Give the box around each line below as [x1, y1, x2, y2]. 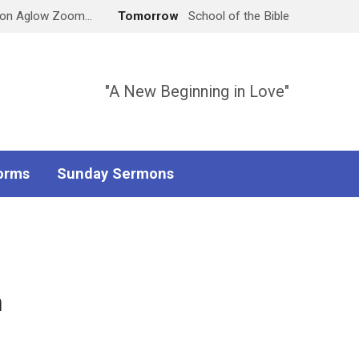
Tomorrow [118, 9, 182, 23]
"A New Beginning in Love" [105, 82, 289, 101]
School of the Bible [188, 9, 289, 23]
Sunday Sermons [57, 165, 174, 182]
